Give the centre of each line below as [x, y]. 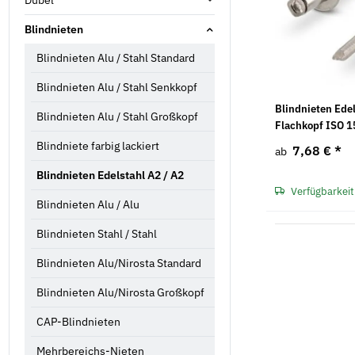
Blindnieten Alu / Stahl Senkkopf [117, 87]
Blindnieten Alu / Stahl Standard [116, 57]
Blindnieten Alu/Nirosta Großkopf [120, 292]
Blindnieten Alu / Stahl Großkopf [117, 116]
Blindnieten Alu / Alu [88, 204]
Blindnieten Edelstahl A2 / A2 [110, 175]
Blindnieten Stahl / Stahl [97, 233]
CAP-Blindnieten [78, 321]
